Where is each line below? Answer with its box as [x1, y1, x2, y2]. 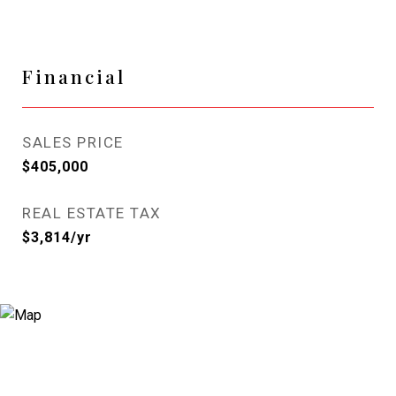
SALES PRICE [22, 133, 124, 151]
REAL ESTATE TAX [22, 204, 162, 222]
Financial [22, 64, 126, 88]
